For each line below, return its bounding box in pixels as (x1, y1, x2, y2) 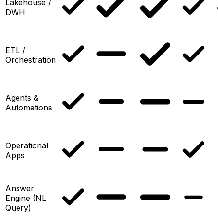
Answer (5, 183, 34, 193)
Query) (5, 202, 31, 213)
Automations (5, 102, 52, 112)
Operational (5, 140, 48, 150)
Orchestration (5, 54, 56, 65)
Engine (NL (5, 193, 46, 203)
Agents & (5, 92, 38, 103)
